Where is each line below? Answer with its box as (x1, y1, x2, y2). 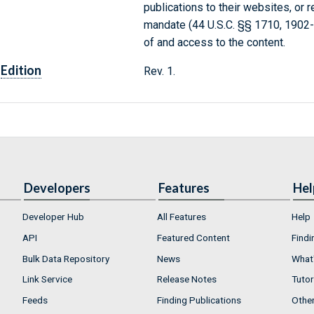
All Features (157, 211, 206, 223)
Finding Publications (157, 294, 241, 306)
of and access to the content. (143, 36, 285, 50)
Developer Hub (22, 211, 84, 223)
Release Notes (157, 273, 217, 285)
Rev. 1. (143, 64, 175, 78)
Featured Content (157, 231, 230, 243)
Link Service (22, 273, 72, 285)
